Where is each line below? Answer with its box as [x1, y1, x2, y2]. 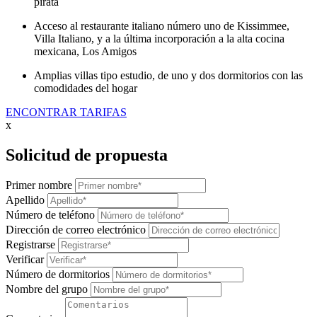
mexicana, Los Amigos [34, 45, 137, 57]
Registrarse [6, 238, 55, 251]
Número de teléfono [6, 209, 95, 221]
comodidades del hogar [34, 81, 137, 94]
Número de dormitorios [6, 268, 110, 281]
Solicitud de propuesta [6, 145, 168, 164]
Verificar [6, 253, 44, 266]
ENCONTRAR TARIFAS [6, 105, 127, 118]
